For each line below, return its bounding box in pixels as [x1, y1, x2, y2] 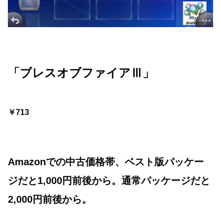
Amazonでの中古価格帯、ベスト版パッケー [8, 156, 204, 168]
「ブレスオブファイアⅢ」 [8, 66, 154, 80]
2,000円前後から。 [8, 194, 92, 205]
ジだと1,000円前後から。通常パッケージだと [8, 175, 210, 186]
